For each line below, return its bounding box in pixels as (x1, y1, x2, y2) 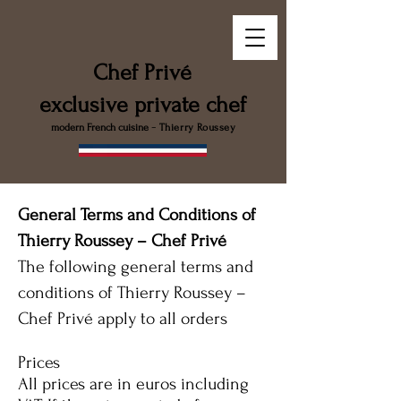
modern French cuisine (50, 122, 149, 133)
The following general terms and (18, 257, 253, 277)
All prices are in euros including (18, 374, 249, 394)
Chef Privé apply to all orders (18, 309, 227, 328)
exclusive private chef (38, 92, 246, 117)
